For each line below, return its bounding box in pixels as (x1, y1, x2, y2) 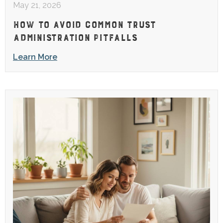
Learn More (13, 52, 57, 62)
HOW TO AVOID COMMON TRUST (13, 17, 156, 29)
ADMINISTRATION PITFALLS (13, 30, 137, 42)
